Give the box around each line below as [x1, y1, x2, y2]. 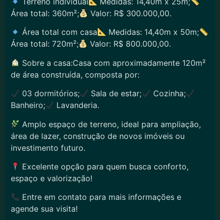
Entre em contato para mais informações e [20, 192, 182, 202]
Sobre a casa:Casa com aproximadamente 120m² [20, 57, 206, 68]
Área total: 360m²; [11, 8, 79, 18]
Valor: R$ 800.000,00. [87, 39, 171, 49]
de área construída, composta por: [11, 69, 139, 80]
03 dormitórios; [20, 88, 80, 99]
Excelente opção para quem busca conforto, [20, 161, 189, 171]
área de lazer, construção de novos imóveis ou [11, 131, 185, 141]
